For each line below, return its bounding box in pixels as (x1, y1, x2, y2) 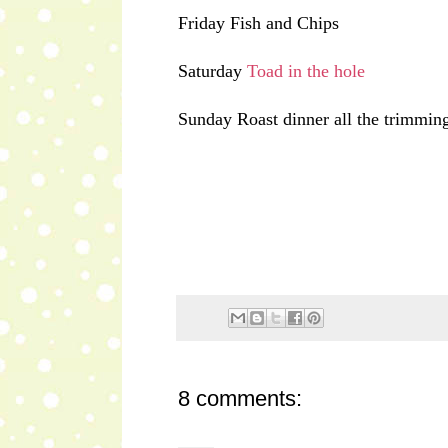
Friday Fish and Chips (178, 13, 339, 34)
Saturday (178, 61, 247, 82)
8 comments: (178, 385, 302, 411)
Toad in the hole (247, 61, 365, 82)
